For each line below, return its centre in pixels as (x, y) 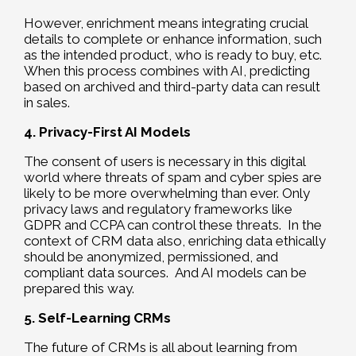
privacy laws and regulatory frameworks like (158, 209)
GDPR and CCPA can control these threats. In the (173, 225)
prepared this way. (79, 289)
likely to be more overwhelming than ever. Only (167, 193)
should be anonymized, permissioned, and (151, 257)
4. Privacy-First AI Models (107, 132)
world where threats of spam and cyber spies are (173, 178)
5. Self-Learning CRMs (97, 318)
